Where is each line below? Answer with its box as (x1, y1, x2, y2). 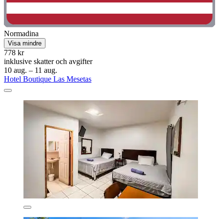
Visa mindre (8, 39, 42, 47)
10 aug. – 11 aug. (4, 66, 57, 74)
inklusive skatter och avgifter (4, 57, 92, 66)
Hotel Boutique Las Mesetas (4, 74, 91, 83)
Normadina (4, 29, 39, 38)
